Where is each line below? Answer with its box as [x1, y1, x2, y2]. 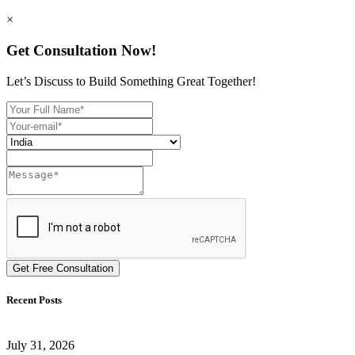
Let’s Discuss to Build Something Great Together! [6, 74, 256, 88]
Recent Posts [6, 293, 62, 306]
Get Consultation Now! [6, 42, 156, 59]
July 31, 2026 [6, 338, 74, 353]
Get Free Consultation [13, 261, 113, 274]
